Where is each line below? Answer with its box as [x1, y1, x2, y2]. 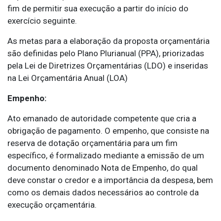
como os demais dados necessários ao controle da [7, 187, 199, 198]
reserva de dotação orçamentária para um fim [7, 138, 178, 148]
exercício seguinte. [7, 16, 77, 26]
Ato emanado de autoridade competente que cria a [7, 113, 196, 124]
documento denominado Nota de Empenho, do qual [7, 163, 198, 173]
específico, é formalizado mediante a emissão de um [7, 150, 204, 161]
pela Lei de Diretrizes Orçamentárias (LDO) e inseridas [7, 61, 208, 71]
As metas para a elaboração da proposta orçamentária [7, 36, 210, 46]
